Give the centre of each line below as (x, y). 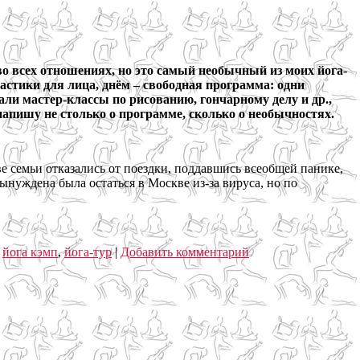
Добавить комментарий (185, 252)
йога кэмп (30, 252)
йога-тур (88, 252)
